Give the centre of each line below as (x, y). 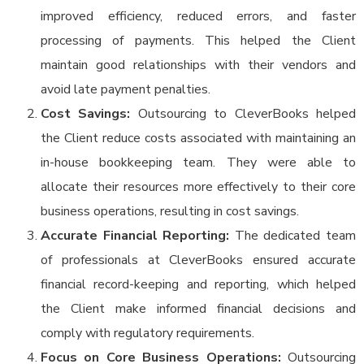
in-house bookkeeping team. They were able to (198, 162)
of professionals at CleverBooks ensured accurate (198, 260)
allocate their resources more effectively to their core (198, 187)
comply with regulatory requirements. (147, 333)
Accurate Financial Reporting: (135, 236)
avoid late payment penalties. (126, 89)
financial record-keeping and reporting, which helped (198, 284)
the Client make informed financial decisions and (198, 309)
